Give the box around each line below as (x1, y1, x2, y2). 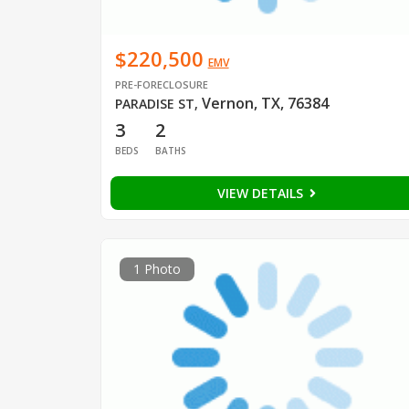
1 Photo (132, 259, 181, 278)
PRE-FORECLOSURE (114, 77, 208, 91)
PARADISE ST (114, 94, 194, 112)
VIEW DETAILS (216, 184, 307, 202)
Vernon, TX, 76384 (201, 92, 329, 113)
